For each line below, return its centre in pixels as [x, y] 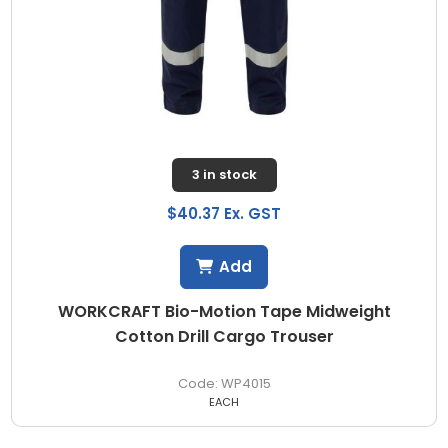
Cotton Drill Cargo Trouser [224, 336]
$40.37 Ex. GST [224, 213]
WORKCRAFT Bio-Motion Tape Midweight [224, 311]
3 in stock [224, 174]
